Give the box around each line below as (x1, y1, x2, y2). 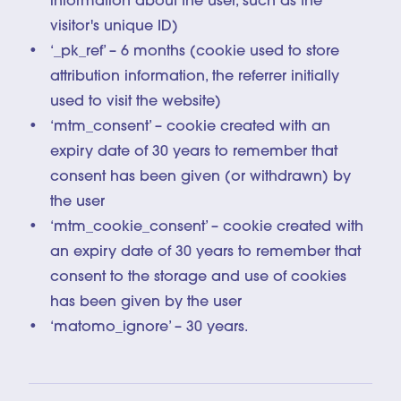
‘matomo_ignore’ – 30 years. (50, 320, 248, 335)
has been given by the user (50, 294, 242, 310)
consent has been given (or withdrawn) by (50, 169, 351, 184)
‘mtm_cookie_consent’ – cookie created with (50, 219, 363, 235)
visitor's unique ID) (50, 19, 178, 34)
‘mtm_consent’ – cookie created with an (50, 119, 330, 134)
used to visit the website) (50, 94, 221, 109)
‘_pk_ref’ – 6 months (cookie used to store (50, 44, 339, 59)
